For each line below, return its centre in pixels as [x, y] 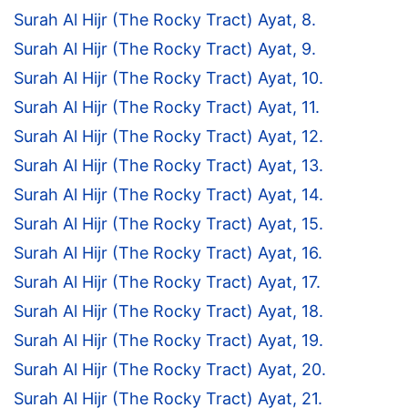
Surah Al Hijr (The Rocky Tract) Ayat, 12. [168, 137]
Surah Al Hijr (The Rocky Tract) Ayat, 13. [168, 166]
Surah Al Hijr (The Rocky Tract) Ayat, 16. [168, 253]
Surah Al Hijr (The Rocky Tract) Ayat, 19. [168, 341]
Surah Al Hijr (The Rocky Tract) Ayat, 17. [167, 282]
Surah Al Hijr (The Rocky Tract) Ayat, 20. [170, 370]
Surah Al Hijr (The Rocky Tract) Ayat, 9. [165, 49]
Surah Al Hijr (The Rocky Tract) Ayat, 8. [165, 20]
